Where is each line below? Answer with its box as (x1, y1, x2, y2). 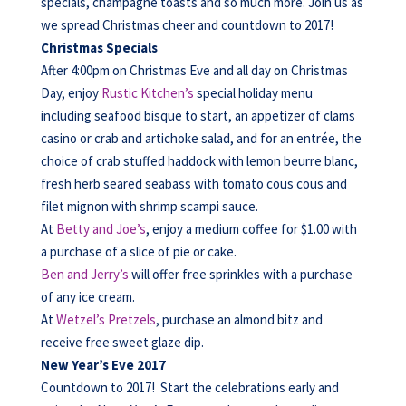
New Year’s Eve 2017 (40, 356, 166, 373)
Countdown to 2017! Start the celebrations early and (40, 379, 339, 396)
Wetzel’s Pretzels (55, 311, 156, 328)
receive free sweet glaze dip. (40, 333, 204, 351)
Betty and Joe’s (55, 220, 146, 237)
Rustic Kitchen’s (101, 84, 194, 101)
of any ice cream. (40, 288, 135, 305)
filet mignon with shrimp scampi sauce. (40, 198, 258, 215)
